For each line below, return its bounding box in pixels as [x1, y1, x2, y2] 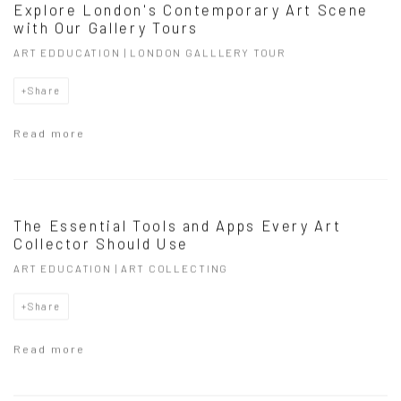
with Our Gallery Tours [13, 18, 200, 37]
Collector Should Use [13, 234, 189, 252]
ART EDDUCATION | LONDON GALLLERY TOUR [13, 46, 286, 59]
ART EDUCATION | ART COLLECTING [13, 261, 229, 275]
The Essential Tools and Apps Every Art [13, 216, 342, 235]
